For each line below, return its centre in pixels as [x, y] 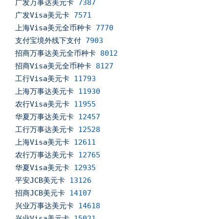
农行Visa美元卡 [43, 104]
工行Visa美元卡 [43, 79]
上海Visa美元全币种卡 [54, 28]
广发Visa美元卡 [43, 15]
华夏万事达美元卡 [45, 117]
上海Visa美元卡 [43, 142]
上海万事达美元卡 [45, 92]
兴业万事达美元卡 [45, 206]
